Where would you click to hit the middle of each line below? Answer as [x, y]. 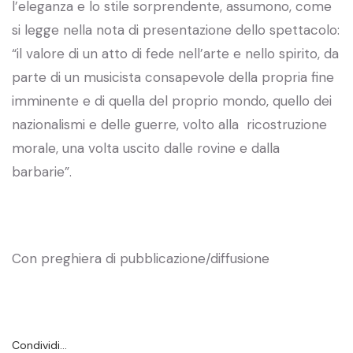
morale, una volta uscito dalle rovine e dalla [146, 148]
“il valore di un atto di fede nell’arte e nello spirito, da [175, 53]
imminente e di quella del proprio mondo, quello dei [172, 100]
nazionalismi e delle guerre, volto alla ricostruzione [169, 124]
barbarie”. [42, 171]
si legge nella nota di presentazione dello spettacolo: [176, 30]
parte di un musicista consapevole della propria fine [173, 77]
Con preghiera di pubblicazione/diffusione [141, 258]
